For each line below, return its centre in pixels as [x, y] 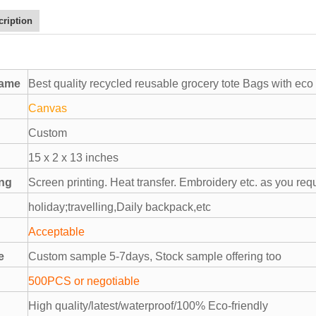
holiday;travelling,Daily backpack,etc [120, 207]
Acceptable [56, 232]
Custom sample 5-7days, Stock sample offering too [155, 257]
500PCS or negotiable [84, 281]
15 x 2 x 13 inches [73, 158]
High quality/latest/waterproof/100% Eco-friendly [148, 306]
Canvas [48, 109]
